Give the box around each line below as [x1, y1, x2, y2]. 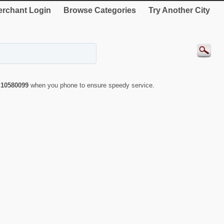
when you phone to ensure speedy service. [30, 81, 154, 89]
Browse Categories [63, 6, 136, 14]
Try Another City [148, 6, 210, 14]
